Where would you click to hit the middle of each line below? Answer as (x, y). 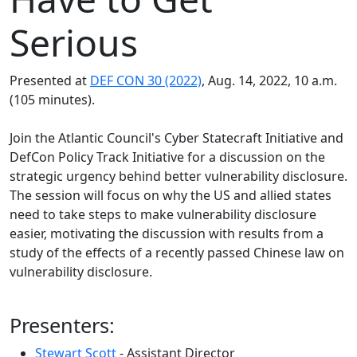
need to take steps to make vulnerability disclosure (163, 214)
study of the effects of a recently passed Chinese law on (177, 253)
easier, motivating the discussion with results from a (167, 233)
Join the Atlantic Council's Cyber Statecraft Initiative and (177, 138)
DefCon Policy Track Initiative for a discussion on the (167, 157)
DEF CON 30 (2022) (146, 80)
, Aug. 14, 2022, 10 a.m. (269, 80)
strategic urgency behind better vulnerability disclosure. (178, 176)
